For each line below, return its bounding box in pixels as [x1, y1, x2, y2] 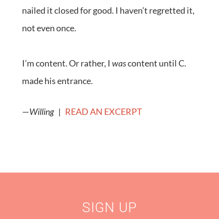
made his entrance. [22, 75, 93, 87]
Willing [29, 106, 58, 117]
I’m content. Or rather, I [22, 58, 112, 69]
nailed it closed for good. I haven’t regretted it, [22, 5, 195, 16]
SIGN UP [82, 199, 137, 216]
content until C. [126, 58, 186, 69]
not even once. [22, 22, 76, 34]
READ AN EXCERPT [65, 106, 142, 117]
